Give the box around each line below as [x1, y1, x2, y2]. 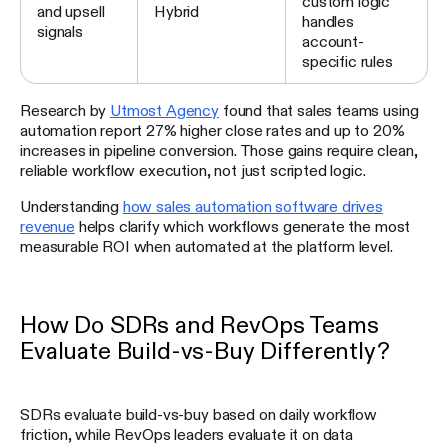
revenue [20, 217, 75, 234]
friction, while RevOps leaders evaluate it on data [20, 425, 353, 442]
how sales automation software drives [122, 197, 384, 214]
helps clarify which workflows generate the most [74, 217, 411, 234]
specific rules [302, 52, 393, 69]
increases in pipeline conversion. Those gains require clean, [20, 141, 418, 158]
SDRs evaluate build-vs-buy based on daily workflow [20, 405, 377, 422]
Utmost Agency [110, 101, 220, 118]
